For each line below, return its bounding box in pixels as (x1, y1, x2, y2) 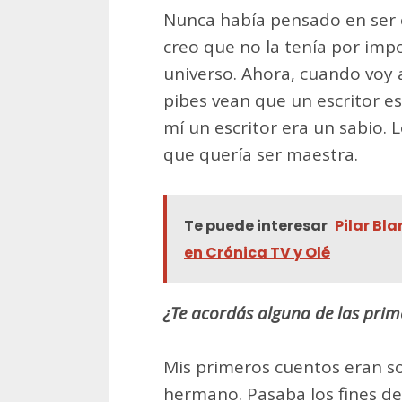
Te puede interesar (184, 215, 328, 237)
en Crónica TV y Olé (184, 242, 330, 264)
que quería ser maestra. (163, 143, 358, 167)
